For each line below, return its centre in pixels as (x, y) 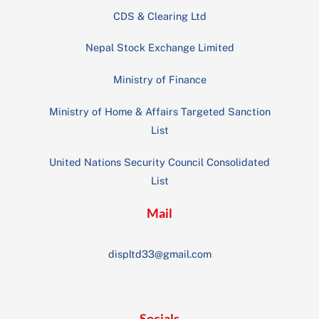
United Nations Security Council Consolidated (159, 162)
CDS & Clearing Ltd (159, 16)
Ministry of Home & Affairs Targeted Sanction (159, 111)
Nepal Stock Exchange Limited (159, 48)
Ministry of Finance (159, 80)
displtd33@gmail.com (159, 253)
